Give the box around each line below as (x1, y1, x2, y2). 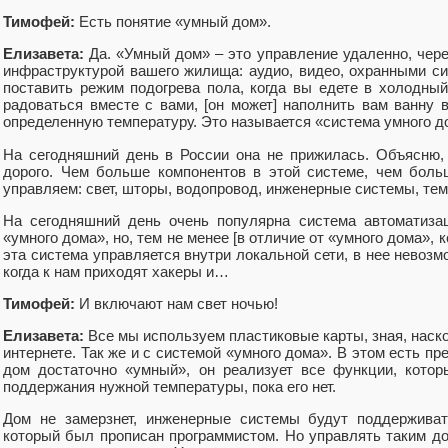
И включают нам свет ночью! (75, 295, 278, 313)
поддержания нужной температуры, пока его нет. (3, 378, 336, 396)
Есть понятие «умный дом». (75, 13, 271, 31)
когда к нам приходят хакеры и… (3, 262, 229, 280)
